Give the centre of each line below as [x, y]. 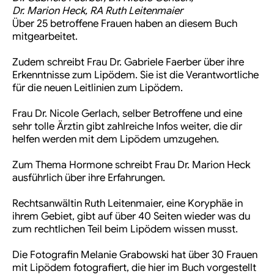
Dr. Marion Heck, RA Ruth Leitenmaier [98, 11]
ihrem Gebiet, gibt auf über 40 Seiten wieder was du [131, 217]
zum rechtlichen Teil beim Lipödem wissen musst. [125, 229]
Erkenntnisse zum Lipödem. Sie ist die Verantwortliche [135, 75]
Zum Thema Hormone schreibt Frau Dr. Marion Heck [131, 165]
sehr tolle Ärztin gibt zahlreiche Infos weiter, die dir [127, 127]
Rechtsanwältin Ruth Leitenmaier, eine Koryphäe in [128, 204]
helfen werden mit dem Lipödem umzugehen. [116, 139]
